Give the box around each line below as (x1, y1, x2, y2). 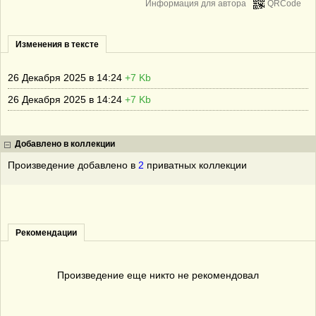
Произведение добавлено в (8, 159, 138, 171)
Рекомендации (16, 228, 77, 238)
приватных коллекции (144, 159, 247, 171)
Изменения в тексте (16, 39, 99, 49)
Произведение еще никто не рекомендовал (57, 269, 259, 281)
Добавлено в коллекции (15, 139, 115, 149)
